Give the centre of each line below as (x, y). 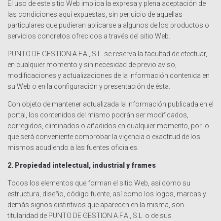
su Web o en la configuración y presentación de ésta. (90, 86)
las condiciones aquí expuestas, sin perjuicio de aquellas (95, 14)
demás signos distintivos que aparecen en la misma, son (96, 205)
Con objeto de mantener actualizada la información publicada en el (110, 104)
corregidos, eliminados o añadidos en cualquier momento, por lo (108, 126)
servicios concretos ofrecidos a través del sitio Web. (90, 36)
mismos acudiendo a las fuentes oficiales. (74, 147)
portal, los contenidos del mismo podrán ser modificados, (98, 115)
